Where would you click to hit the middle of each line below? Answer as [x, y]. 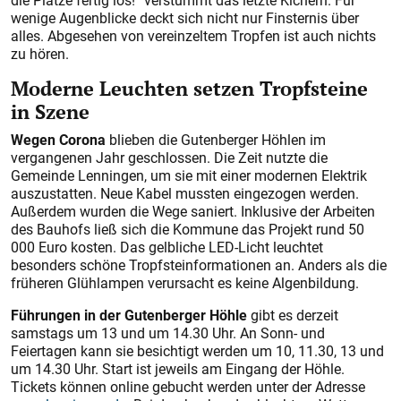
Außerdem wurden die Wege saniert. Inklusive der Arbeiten [193, 211]
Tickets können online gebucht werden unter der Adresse [188, 387]
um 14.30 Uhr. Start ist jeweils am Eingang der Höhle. [178, 369]
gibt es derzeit [294, 315]
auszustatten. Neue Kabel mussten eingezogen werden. [185, 193]
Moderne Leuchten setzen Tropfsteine [189, 89]
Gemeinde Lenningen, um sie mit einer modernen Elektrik [189, 175]
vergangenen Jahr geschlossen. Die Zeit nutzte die [169, 158]
